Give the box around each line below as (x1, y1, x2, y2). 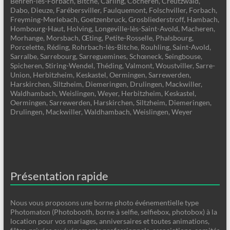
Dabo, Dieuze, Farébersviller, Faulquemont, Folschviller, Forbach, (10, 6, 217, 15)
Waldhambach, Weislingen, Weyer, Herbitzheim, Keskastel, (10, 89, 196, 98)
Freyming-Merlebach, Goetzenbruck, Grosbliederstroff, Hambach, (10, 15, 219, 24)
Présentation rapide (10, 169, 108, 183)
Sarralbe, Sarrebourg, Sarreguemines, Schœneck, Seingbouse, (10, 52, 202, 61)
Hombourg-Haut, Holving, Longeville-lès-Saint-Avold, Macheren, (10, 24, 215, 33)
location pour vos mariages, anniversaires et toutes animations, (10, 217, 209, 226)
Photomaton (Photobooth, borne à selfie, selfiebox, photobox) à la (10, 207, 217, 217)
